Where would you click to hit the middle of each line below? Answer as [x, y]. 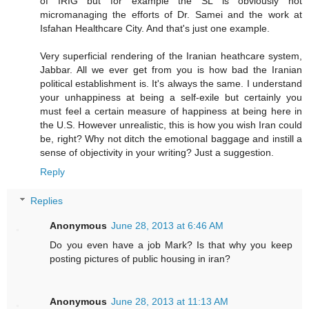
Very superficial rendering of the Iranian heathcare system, [171, 56]
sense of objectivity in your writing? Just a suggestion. [157, 153]
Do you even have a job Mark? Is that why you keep [171, 245]
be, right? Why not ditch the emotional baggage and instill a [171, 139]
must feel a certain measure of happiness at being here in [171, 111]
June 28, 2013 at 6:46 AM [168, 226]
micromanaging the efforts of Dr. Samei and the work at [171, 15]
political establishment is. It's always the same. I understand [171, 84]
